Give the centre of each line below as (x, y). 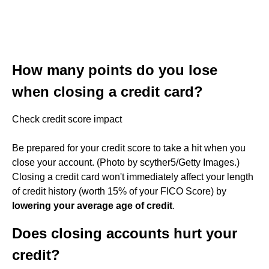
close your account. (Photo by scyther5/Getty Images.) (126, 162)
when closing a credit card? (107, 92)
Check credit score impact (67, 119)
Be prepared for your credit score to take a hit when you (129, 148)
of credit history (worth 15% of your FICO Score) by (119, 191)
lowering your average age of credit (92, 206)
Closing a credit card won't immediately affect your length (133, 177)
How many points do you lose (115, 70)
